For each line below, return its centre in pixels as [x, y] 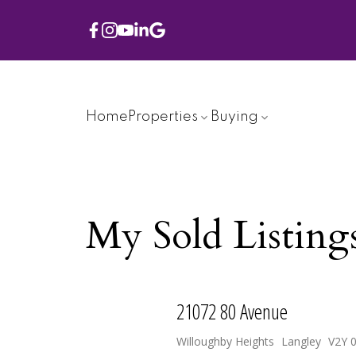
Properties [163, 117]
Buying [234, 117]
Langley [301, 341]
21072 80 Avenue [232, 311]
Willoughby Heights [225, 341]
